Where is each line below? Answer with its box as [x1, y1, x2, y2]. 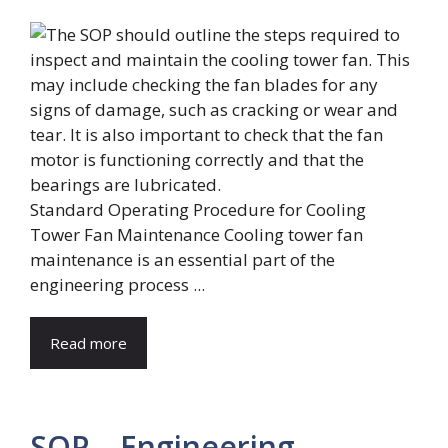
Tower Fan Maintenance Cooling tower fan [30, 222, 363, 246]
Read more [50, 332, 127, 353]
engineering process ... [30, 272, 205, 296]
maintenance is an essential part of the [30, 247, 335, 271]
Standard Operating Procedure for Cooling [30, 197, 366, 221]
